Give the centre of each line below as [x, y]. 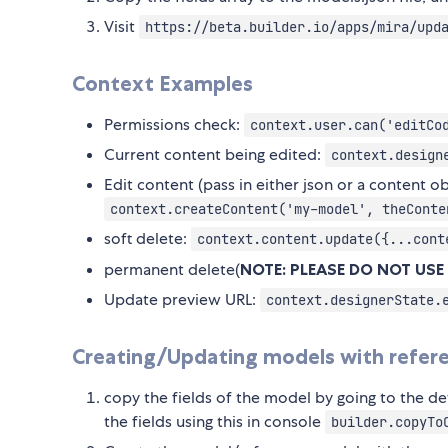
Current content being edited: [214, 155]
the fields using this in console [214, 422]
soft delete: [147, 239]
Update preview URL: [182, 300]
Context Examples [162, 84]
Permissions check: [174, 125]
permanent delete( [172, 270]
